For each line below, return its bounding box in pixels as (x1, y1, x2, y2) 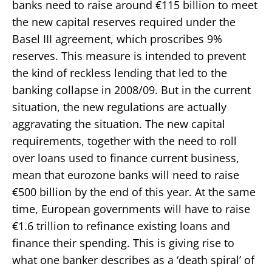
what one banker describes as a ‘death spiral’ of (12, 252, 254, 267)
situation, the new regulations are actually (12, 99, 226, 114)
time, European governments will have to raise (12, 201, 250, 216)
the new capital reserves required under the (12, 14, 236, 29)
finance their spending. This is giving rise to (12, 235, 234, 250)
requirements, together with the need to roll (12, 133, 237, 148)
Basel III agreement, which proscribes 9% (12, 31, 222, 46)
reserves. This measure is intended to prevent (12, 48, 246, 63)
